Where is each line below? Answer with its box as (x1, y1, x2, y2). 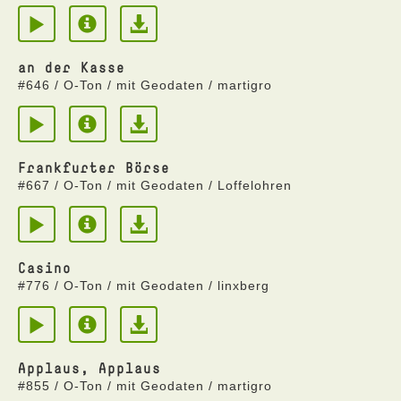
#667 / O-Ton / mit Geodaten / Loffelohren (18, 178, 292, 192)
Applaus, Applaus (18, 359, 161, 377)
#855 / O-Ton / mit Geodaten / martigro (18, 379, 272, 393)
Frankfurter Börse (18, 158, 170, 176)
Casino (18, 259, 72, 277)
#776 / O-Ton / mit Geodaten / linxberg (18, 278, 269, 293)
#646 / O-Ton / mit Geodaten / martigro (18, 78, 272, 92)
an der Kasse (18, 58, 125, 76)
